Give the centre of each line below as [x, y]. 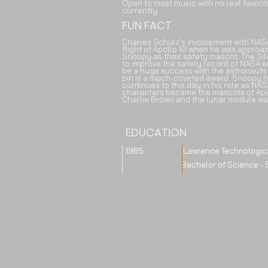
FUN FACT [147, 25]
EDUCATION [156, 133]
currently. [141, 10]
